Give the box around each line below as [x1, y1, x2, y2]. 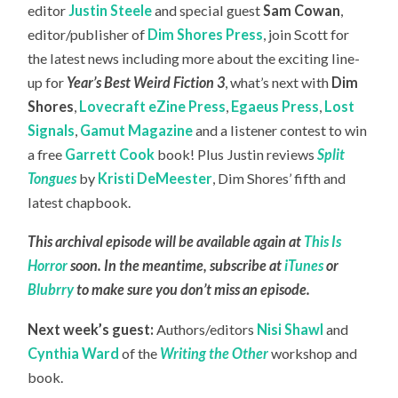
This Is [304, 233, 342, 251]
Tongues [28, 169, 77, 187]
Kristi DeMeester [98, 169, 213, 187]
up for [28, 73, 68, 91]
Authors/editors [156, 321, 255, 338]
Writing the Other [160, 345, 269, 362]
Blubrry [28, 281, 75, 298]
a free [28, 145, 66, 163]
